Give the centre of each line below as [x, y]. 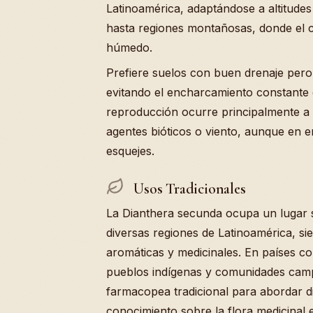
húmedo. [129, 48]
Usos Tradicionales [188, 188]
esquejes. [130, 151]
